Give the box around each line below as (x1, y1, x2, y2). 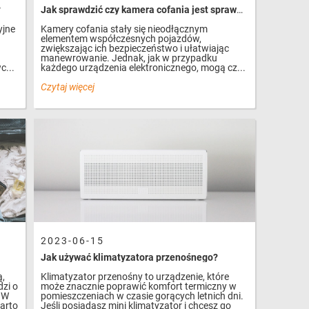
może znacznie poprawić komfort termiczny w (41, 280, 237, 292)
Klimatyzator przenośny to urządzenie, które (41, 270, 230, 282)
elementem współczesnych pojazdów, (41, 32, 202, 44)
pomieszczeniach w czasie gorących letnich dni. (41, 290, 244, 301)
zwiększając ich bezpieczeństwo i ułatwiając (41, 42, 230, 54)
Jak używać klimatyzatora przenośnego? (41, 251, 219, 263)
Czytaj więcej (41, 81, 95, 92)
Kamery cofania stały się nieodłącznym (41, 23, 208, 34)
